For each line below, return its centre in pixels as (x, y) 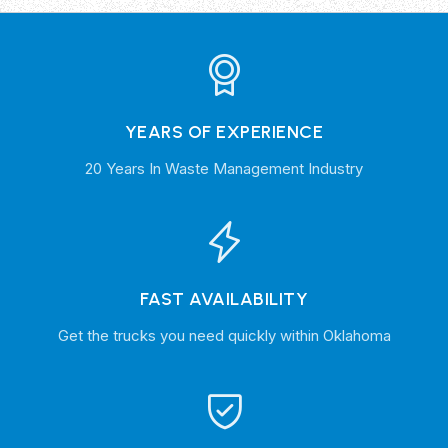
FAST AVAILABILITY (224, 298)
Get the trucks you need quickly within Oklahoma (224, 335)
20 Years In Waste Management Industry (224, 168)
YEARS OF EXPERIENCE (224, 131)
